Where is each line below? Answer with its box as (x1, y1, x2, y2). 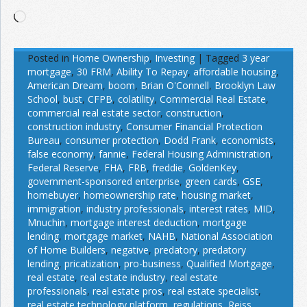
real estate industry (80, 271, 165, 284)
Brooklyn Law (214, 79, 275, 93)
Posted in (27, 51, 69, 65)
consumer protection (65, 134, 158, 147)
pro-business (124, 257, 181, 271)
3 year (242, 51, 269, 65)
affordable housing (193, 65, 276, 79)
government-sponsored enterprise (27, 175, 180, 188)
